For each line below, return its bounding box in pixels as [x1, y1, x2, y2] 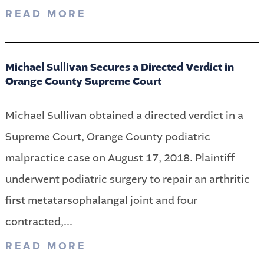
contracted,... [5, 214, 72, 229]
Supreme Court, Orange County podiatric [5, 130, 210, 144]
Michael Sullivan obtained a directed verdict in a [5, 108, 243, 123]
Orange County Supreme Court [5, 74, 161, 90]
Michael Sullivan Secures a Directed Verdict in [5, 60, 234, 75]
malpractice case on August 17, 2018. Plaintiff [5, 151, 235, 166]
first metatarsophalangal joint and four [5, 193, 197, 208]
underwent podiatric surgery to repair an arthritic [5, 172, 250, 187]
